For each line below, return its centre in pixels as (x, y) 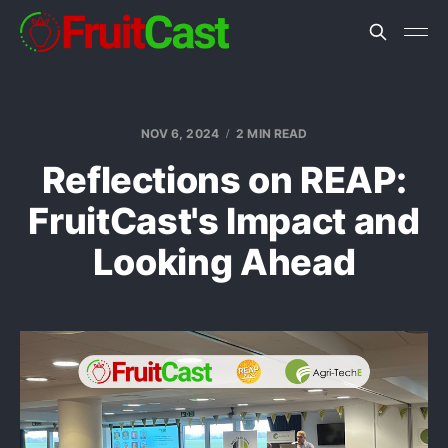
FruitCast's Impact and (224, 221)
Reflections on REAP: (224, 180)
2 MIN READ (272, 133)
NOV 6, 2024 (179, 133)
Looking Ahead (224, 262)
